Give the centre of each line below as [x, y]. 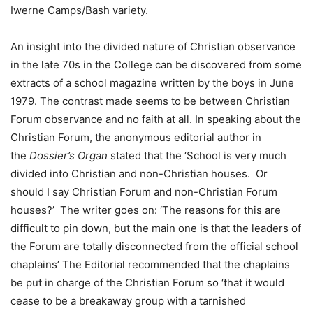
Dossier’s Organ [67, 156]
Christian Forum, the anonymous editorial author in [136, 138]
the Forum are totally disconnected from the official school [154, 247]
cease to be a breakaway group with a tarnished [128, 301]
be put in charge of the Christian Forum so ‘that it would [147, 283]
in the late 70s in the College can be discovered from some [156, 65]
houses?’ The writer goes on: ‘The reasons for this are [146, 210]
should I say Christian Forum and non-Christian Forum [144, 192]
